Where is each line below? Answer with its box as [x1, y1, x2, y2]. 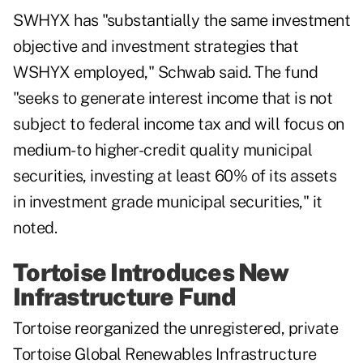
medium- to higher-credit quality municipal [13, 140, 312, 160]
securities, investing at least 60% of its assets [13, 166, 336, 186]
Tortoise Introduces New [13, 258, 288, 288]
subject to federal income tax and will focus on [13, 114, 344, 135]
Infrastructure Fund [13, 282, 236, 312]
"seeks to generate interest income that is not [13, 88, 332, 109]
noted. [13, 218, 57, 238]
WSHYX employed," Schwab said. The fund [13, 62, 318, 83]
